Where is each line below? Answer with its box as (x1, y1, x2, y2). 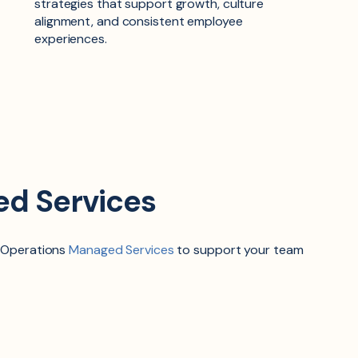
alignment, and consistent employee (34, 13, 243, 30)
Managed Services (69, 241, 174, 258)
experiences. (34, 30, 107, 48)
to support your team (173, 241, 304, 258)
